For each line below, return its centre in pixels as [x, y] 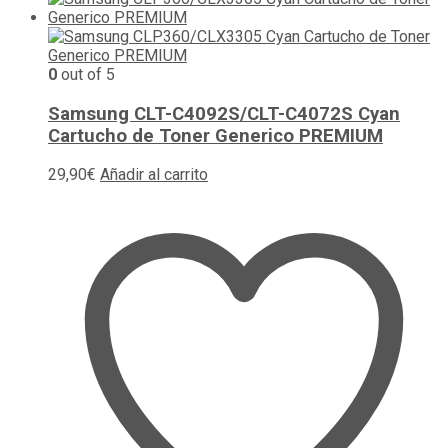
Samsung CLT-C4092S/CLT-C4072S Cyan [224, 113]
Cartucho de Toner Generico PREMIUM [215, 135]
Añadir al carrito [154, 175]
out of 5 [86, 74]
